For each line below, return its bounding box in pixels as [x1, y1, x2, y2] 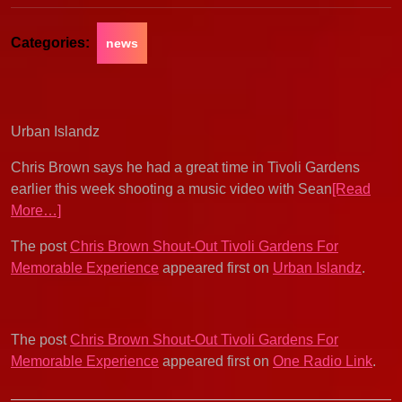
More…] [11, 203, 61, 218]
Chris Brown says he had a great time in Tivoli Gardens [11, 160, 360, 175]
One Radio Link [273, 354, 372, 369]
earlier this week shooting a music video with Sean [11, 181, 332, 197]
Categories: [11, 35, 90, 50]
